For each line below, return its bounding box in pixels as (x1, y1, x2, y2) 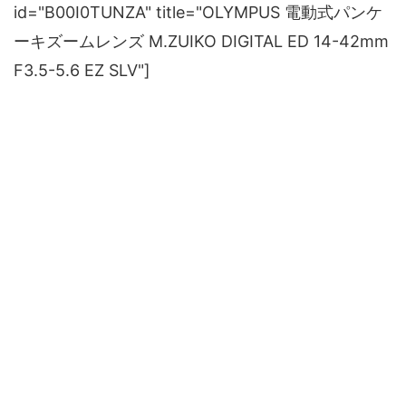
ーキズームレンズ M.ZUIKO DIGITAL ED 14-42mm (14, 32, 389, 52)
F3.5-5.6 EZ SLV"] (14, 61, 150, 81)
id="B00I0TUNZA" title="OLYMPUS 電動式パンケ (14, 3, 382, 23)
